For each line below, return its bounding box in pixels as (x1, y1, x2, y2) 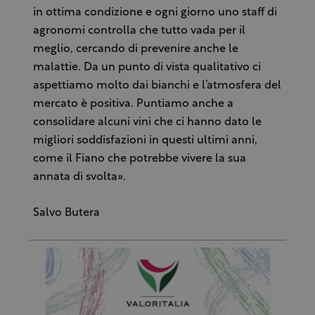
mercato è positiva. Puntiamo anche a (32, 98, 233, 110)
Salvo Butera (32, 207, 100, 219)
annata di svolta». (32, 171, 126, 183)
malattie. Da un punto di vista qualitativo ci (32, 61, 261, 73)
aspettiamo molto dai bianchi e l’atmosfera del (32, 79, 281, 91)
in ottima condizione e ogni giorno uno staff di (32, 6, 277, 18)
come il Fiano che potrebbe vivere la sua (32, 153, 246, 165)
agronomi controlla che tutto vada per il (32, 25, 245, 37)
